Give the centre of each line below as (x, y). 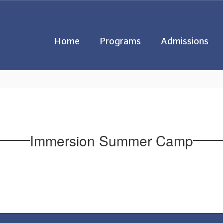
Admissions (185, 41)
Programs (120, 41)
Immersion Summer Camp (111, 140)
